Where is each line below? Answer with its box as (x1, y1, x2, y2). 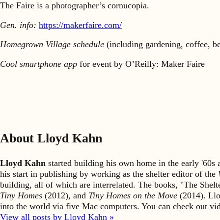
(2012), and (42, 190, 88, 200)
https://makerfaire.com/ (39, 20, 122, 30)
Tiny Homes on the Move (88, 190, 177, 200)
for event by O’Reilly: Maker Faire (77, 58, 205, 69)
